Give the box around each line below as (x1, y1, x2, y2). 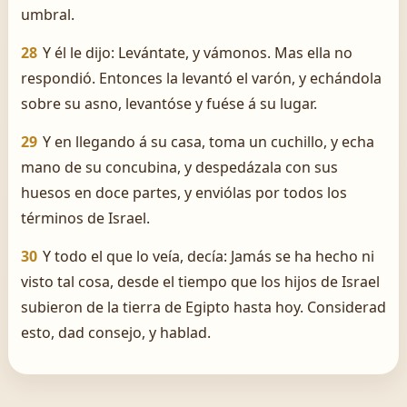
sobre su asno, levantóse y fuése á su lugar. (21, 94, 317, 114)
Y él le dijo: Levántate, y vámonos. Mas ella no (43, 43, 352, 63)
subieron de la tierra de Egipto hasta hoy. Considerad (21, 297, 386, 317)
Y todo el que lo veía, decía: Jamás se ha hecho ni (43, 246, 374, 266)
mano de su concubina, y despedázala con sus (21, 157, 338, 177)
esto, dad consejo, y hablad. (21, 323, 211, 342)
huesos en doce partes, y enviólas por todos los (21, 183, 347, 203)
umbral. (21, 5, 74, 25)
